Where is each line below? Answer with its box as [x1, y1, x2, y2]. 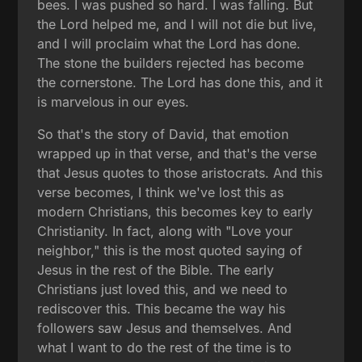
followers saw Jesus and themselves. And [37, 319, 293, 336]
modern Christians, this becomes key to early [37, 203, 314, 220]
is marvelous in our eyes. [37, 93, 190, 110]
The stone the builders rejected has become [37, 54, 305, 71]
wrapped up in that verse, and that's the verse [37, 145, 318, 162]
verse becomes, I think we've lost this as [37, 183, 284, 200]
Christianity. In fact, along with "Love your [37, 222, 293, 239]
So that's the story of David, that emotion [37, 125, 289, 142]
